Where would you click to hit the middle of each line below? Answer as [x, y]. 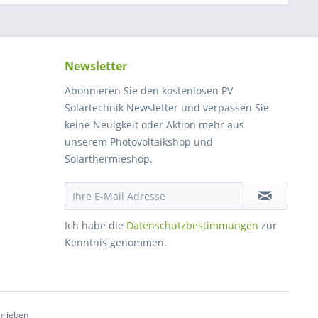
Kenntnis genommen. [116, 242]
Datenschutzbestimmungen [192, 225]
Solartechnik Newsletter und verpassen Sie [167, 108]
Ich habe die [95, 225]
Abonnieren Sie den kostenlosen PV [149, 91]
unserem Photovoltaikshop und [139, 142]
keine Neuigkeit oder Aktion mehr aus [154, 125]
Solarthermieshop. [109, 159]
